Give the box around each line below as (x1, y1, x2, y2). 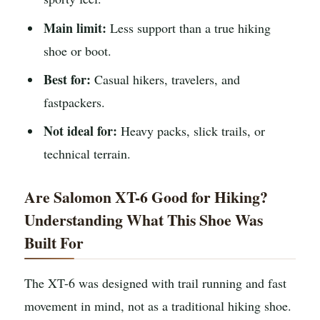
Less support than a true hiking (106, 19, 271, 36)
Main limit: (44, 18, 107, 37)
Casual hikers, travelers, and (91, 70, 241, 88)
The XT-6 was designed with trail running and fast (24, 274, 286, 291)
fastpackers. (44, 93, 106, 111)
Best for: (44, 69, 91, 89)
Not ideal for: (44, 121, 118, 141)
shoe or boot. (44, 41, 112, 59)
